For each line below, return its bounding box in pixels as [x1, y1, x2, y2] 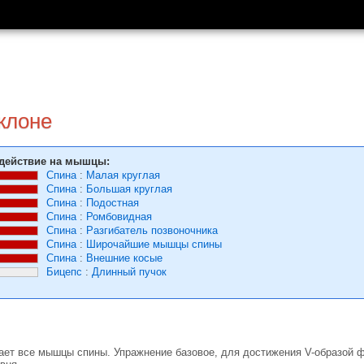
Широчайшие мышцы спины [86, 238, 222, 250]
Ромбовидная [86, 210, 152, 223]
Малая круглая [86, 169, 160, 181]
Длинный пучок [92, 266, 167, 278]
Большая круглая [86, 183, 172, 195]
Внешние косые [86, 252, 162, 264]
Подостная [86, 197, 139, 209]
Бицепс [46, 266, 82, 278]
